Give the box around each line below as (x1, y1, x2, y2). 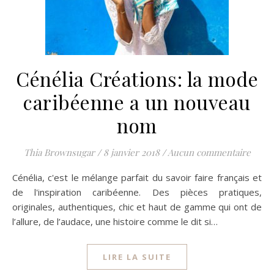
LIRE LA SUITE (103, 251, 171, 262)
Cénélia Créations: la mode (16, 65, 258, 92)
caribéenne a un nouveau (23, 89, 251, 115)
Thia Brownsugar (23, 146, 95, 158)
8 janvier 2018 (103, 146, 160, 158)
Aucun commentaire (167, 146, 251, 158)
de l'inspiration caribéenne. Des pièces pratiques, (12, 186, 262, 198)
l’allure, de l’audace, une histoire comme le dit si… (12, 215, 218, 228)
